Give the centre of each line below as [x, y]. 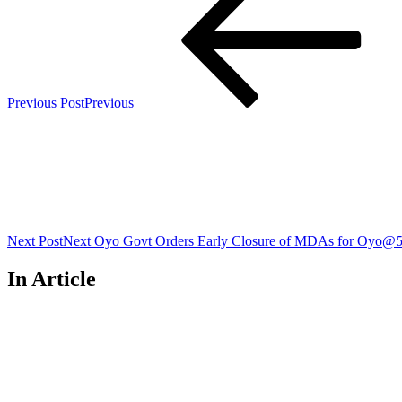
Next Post [35, 241]
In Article [52, 279]
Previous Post [46, 103]
